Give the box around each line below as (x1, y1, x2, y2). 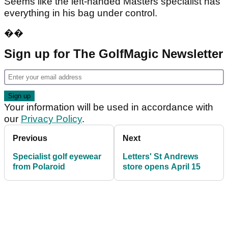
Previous (13, 133, 47, 142)
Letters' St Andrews (123, 152, 198, 161)
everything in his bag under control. (4, 7, 157, 18)
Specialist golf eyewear (13, 152, 101, 161)
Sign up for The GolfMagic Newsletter (4, 46, 223, 61)
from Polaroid (13, 162, 65, 171)
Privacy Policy (21, 113, 82, 124)
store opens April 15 (123, 162, 201, 171)
